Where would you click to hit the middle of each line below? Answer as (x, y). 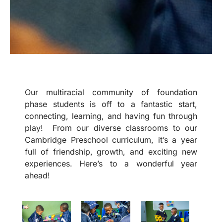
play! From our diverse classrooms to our (111, 128)
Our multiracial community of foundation (111, 92)
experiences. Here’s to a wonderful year (111, 164)
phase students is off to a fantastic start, (111, 104)
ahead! (37, 176)
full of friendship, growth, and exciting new (111, 152)
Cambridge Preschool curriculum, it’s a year (111, 140)
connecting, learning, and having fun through (111, 116)
